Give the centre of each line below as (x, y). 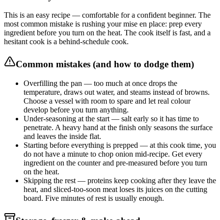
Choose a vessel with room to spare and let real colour (107, 101)
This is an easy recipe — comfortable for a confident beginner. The (107, 15)
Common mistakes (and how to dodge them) (105, 64)
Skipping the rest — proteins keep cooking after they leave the (120, 180)
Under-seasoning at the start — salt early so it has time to (111, 118)
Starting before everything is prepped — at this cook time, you (120, 145)
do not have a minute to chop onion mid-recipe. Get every (113, 154)
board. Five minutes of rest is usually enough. (94, 198)
